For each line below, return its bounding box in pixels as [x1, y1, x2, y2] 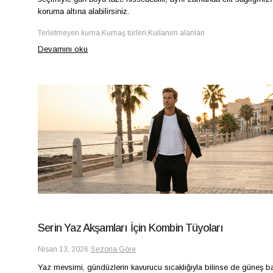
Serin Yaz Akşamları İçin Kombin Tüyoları [38, 221, 224, 234]
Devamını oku [38, 44, 88, 54]
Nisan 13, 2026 [38, 244, 88, 253]
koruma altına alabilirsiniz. [38, 6, 130, 16]
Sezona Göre [91, 244, 136, 253]
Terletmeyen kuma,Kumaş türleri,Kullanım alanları [38, 28, 205, 37]
